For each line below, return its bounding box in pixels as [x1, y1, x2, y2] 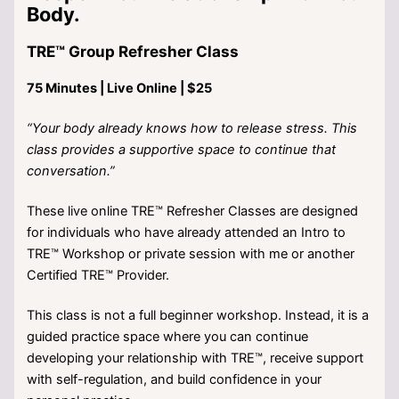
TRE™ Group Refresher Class [27, 42, 240, 61]
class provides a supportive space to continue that [27, 142, 337, 159]
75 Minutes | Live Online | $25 [27, 80, 213, 97]
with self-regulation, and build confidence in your [27, 371, 322, 388]
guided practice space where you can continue [27, 329, 309, 346]
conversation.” [27, 163, 116, 180]
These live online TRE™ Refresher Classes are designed [27, 203, 359, 220]
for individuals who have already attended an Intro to [27, 224, 346, 241]
